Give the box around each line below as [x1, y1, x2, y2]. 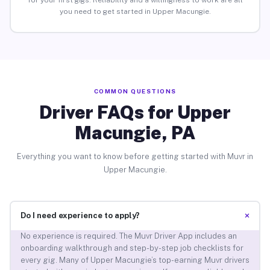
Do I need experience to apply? [20, 211, 140, 221]
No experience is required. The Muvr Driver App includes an [20, 231, 237, 241]
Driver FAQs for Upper [39, 101, 231, 123]
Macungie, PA [75, 121, 195, 143]
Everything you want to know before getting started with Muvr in [17, 151, 253, 161]
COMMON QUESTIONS [93, 87, 177, 95]
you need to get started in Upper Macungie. [59, 7, 211, 16]
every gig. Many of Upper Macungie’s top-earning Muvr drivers [20, 256, 250, 265]
